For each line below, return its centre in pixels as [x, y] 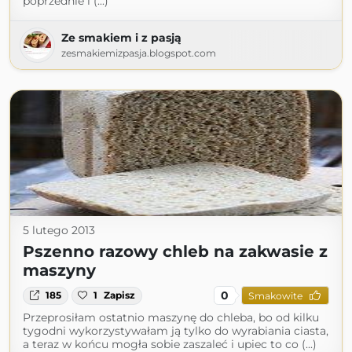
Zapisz [120, 295]
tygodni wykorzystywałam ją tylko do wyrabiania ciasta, [176, 331]
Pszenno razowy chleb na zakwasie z [175, 252]
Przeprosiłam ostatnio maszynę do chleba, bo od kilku [171, 318]
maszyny [59, 271]
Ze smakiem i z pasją [121, 38]
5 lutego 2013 [59, 231]
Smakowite [275, 295]
